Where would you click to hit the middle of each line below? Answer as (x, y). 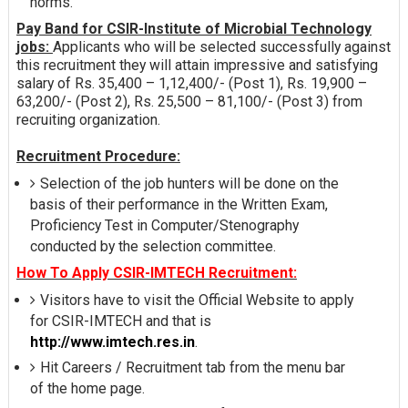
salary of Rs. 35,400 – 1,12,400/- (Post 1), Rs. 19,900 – (191, 84)
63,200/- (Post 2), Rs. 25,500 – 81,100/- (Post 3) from (189, 102)
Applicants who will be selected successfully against (221, 47)
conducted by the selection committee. (153, 247)
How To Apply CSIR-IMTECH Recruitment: (156, 273)
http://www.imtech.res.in (112, 342)
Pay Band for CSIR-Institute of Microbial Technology (194, 29)
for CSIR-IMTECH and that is (120, 321)
